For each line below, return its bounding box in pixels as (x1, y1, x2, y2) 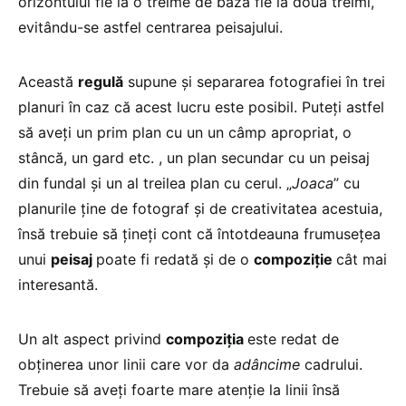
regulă (78, 72, 123, 91)
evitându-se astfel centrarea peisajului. (18, 17, 283, 36)
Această (18, 72, 78, 91)
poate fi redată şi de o (96, 249, 254, 268)
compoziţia (166, 329, 247, 348)
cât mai (336, 249, 387, 268)
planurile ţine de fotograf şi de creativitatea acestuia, (18, 198, 382, 217)
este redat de (247, 329, 339, 348)
